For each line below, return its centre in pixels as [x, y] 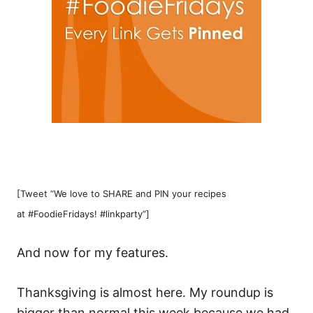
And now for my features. [93, 253]
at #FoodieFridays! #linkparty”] [83, 214]
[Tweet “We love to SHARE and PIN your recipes [122, 194]
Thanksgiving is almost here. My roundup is [145, 292]
